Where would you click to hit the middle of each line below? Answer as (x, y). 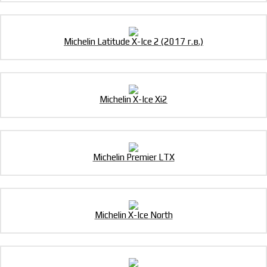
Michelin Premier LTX (133, 157)
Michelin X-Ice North (133, 215)
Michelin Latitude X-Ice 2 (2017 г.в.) (133, 42)
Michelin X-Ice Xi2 (133, 100)
